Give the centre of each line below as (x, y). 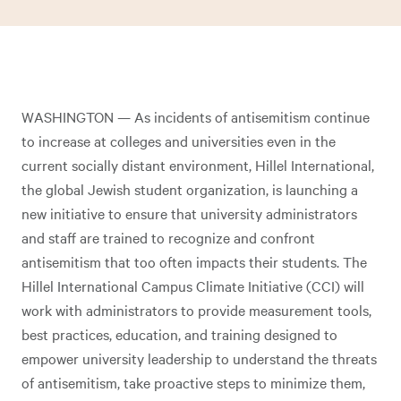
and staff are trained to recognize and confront (168, 237)
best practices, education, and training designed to (179, 334)
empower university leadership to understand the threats (199, 358)
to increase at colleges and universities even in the (179, 141)
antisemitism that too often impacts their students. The (194, 261)
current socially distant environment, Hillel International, (198, 165)
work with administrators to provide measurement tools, (196, 310)
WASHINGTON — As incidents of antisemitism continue (196, 116)
